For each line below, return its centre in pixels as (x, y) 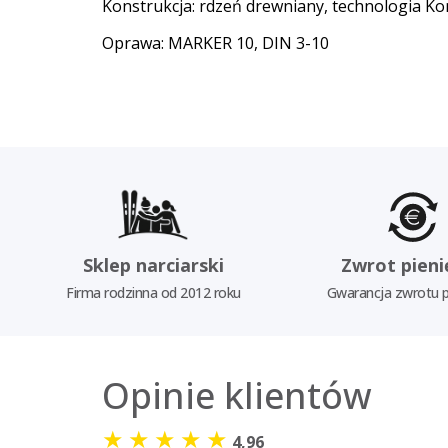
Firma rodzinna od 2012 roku (153, 292)
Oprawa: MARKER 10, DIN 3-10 (215, 43)
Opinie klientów (237, 395)
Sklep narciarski (153, 264)
